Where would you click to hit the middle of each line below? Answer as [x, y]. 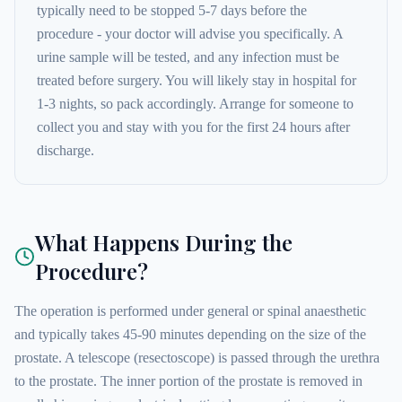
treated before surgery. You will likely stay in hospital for [197, 80]
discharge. [66, 150]
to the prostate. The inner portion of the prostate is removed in [188, 381]
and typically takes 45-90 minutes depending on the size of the [190, 334]
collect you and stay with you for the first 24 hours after [193, 127]
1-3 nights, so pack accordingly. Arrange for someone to [195, 104]
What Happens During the [163, 242]
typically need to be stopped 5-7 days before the [172, 10]
